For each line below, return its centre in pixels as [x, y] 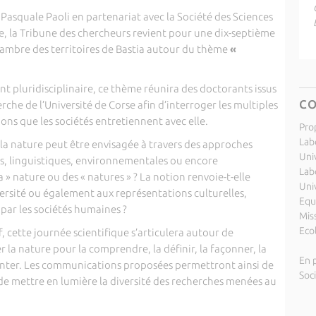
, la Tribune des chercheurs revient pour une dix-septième [139, 33]
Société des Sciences [225, 17]
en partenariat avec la [123, 17]
